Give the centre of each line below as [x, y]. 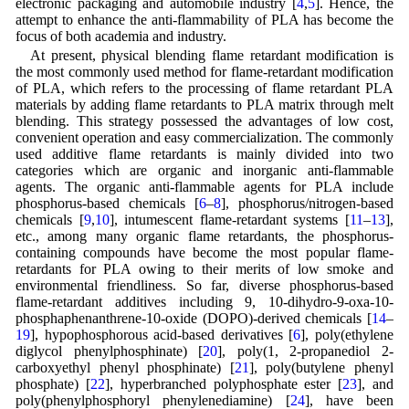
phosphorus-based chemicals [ [107, 204]
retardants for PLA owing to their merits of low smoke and [204, 269]
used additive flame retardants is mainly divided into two [204, 154]
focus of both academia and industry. [121, 37]
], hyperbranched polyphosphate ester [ [224, 384]
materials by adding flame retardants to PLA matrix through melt [204, 105]
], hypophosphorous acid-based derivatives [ [162, 335]
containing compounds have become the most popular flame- [204, 253]
